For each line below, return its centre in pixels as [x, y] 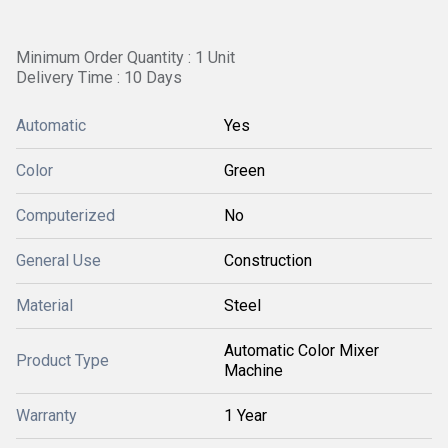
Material [44, 305]
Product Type [62, 360]
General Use [58, 260]
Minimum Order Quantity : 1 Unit [125, 57]
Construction [268, 260]
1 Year [245, 415]
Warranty [46, 415]
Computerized [65, 215]
